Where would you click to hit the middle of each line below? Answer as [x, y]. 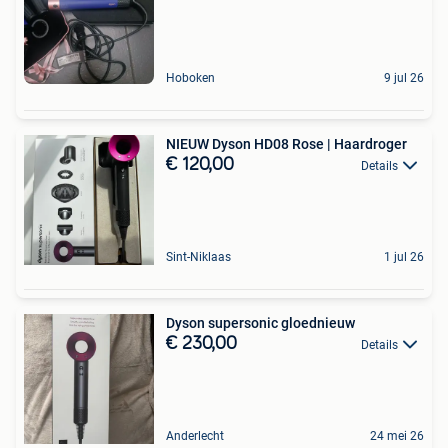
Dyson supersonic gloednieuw [260, 322]
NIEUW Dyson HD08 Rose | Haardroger [286, 143]
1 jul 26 [404, 256]
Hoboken [190, 77]
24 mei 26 [397, 435]
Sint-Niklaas [198, 256]
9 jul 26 [404, 77]
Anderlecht [195, 435]
